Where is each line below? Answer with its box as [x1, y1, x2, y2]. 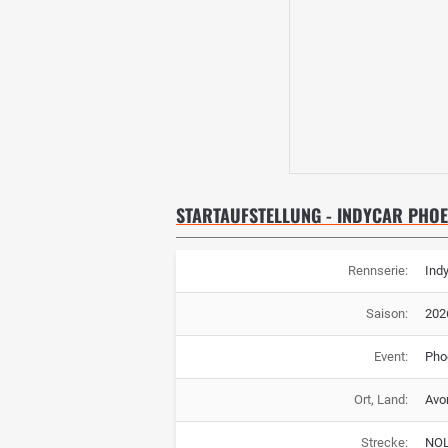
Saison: [365, 306, 408, 322]
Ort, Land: [353, 392, 408, 408]
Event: [373, 349, 408, 365]
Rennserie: [347, 263, 408, 279]
